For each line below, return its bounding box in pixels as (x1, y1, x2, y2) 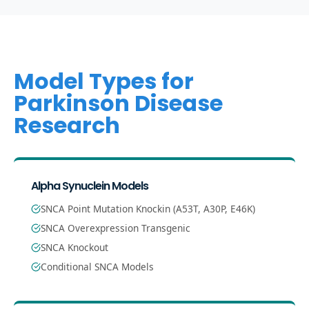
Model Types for (14, 66, 194, 97)
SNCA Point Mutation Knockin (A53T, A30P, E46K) (41, 202, 255, 215)
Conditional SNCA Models (41, 260, 154, 273)
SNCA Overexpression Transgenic (41, 221, 190, 235)
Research (14, 110, 120, 141)
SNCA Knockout (41, 241, 108, 254)
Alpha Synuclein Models (31, 178, 148, 194)
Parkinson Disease (14, 88, 223, 119)
